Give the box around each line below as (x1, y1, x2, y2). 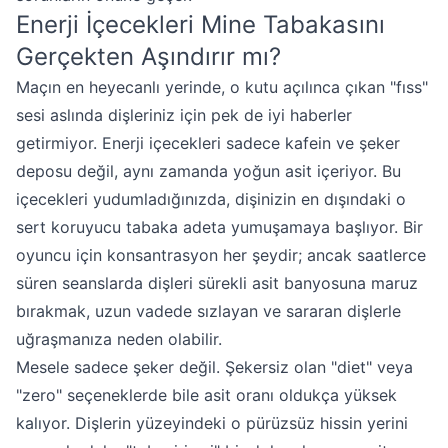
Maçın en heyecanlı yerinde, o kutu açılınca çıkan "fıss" (16, 77, 428, 97)
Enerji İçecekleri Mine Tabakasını (16, 10, 385, 39)
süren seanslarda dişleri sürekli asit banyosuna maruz (16, 273, 418, 293)
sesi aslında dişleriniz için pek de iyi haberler (16, 105, 352, 125)
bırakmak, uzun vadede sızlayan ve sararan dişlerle (16, 301, 401, 321)
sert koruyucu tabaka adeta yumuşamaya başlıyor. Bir (16, 217, 423, 237)
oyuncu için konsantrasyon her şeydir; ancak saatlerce (16, 245, 426, 265)
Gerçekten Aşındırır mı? (16, 42, 281, 71)
